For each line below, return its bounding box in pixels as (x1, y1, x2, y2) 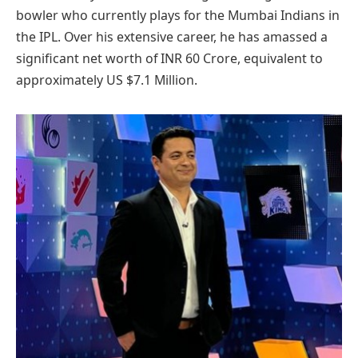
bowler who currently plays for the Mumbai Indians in (16, 6, 340, 24)
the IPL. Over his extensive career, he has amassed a (16, 27, 328, 46)
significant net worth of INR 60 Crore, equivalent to (16, 49, 323, 67)
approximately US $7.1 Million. (16, 70, 197, 89)
